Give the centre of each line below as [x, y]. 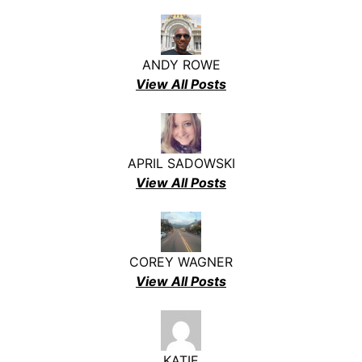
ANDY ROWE [181, 64]
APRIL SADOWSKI [181, 163]
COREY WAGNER [181, 261]
